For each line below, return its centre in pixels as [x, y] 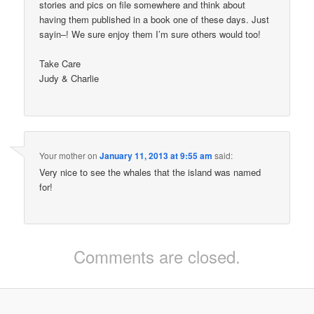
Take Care [60, 64]
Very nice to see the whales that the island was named [150, 172]
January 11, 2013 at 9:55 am [156, 155]
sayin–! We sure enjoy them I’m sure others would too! [150, 34]
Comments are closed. [157, 257]
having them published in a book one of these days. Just [155, 20]
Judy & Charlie [69, 78]
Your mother [63, 155]
